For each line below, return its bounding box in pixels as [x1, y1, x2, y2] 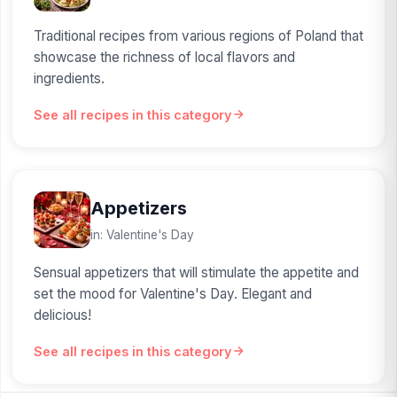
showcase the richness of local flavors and [34, 48, 295, 66]
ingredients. [34, 69, 105, 87]
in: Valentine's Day [90, 228, 194, 243]
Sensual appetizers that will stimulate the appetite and [34, 263, 359, 281]
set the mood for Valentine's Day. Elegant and [34, 284, 312, 302]
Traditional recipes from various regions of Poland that [34, 27, 363, 44]
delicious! [34, 306, 91, 323]
